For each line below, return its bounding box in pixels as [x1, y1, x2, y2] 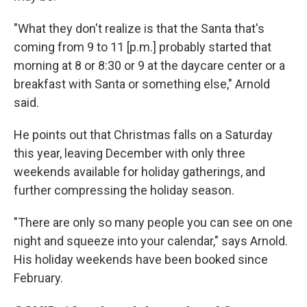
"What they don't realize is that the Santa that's [14, 21, 265, 36]
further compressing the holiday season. [14, 183, 234, 198]
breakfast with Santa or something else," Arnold [14, 77, 270, 92]
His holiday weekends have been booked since [14, 252, 268, 267]
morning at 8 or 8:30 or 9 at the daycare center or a [14, 58, 285, 73]
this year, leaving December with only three [14, 146, 245, 161]
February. [14, 271, 63, 286]
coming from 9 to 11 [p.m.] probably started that [14, 40, 271, 55]
